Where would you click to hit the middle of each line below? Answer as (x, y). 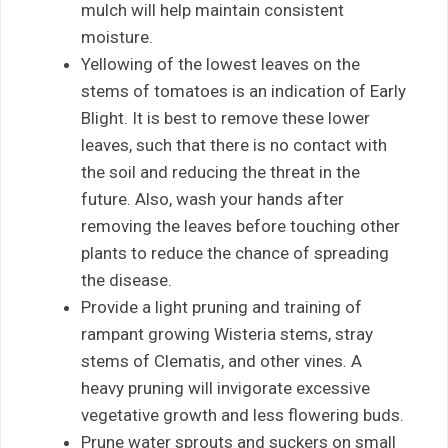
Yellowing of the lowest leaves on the (220, 63)
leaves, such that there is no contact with (234, 144)
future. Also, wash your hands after (212, 198)
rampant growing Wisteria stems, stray (227, 333)
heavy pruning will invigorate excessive (225, 387)
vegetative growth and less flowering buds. (242, 414)
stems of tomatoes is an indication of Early (243, 90)
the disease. (126, 279)
